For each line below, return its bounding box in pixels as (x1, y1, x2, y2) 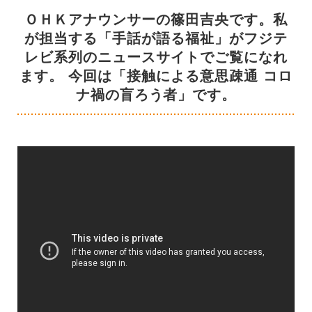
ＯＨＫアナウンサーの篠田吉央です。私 (24, 11, 288, 27)
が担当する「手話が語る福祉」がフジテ (24, 30, 288, 46)
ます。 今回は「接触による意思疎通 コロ (19, 68, 292, 84)
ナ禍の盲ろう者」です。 (75, 86, 237, 102)
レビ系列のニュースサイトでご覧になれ (24, 49, 288, 65)
